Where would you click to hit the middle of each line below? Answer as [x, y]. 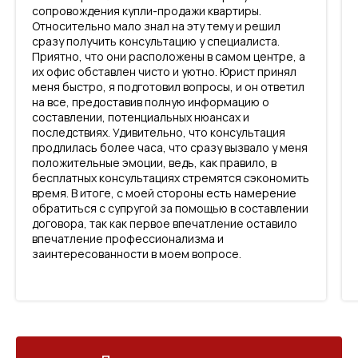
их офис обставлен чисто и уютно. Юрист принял [164, 72]
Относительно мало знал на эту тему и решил [156, 26]
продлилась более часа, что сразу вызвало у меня [170, 147]
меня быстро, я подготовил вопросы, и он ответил [168, 87]
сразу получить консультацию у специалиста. [156, 41]
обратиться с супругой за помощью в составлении [170, 208]
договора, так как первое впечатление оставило [165, 223]
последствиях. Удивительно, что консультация [159, 132]
